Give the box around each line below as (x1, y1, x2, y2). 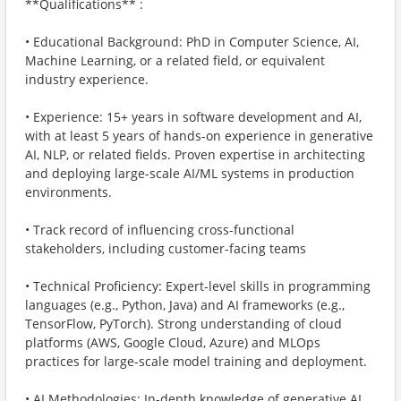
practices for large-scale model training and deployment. (25, 353, 367, 370)
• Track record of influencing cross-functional (25, 221, 294, 238)
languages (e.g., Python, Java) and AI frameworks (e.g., (25, 296, 345, 313)
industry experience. (25, 71, 149, 88)
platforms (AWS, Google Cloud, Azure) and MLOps (25, 334, 320, 351)
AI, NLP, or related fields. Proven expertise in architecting (25, 146, 365, 163)
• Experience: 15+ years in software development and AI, (25, 108, 362, 125)
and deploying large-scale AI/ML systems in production (25, 165, 354, 182)
